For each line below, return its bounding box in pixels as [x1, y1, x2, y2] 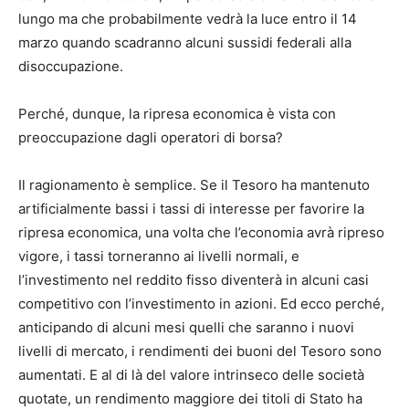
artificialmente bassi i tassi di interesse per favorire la [18, 200, 364, 218]
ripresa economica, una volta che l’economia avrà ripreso [18, 224, 384, 242]
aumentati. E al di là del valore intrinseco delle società [18, 366, 364, 384]
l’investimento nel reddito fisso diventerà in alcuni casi [18, 271, 369, 289]
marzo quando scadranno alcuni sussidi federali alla [18, 34, 351, 52]
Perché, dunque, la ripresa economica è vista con [18, 105, 336, 123]
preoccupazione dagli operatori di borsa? [18, 129, 283, 147]
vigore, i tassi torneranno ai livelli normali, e [18, 247, 299, 266]
